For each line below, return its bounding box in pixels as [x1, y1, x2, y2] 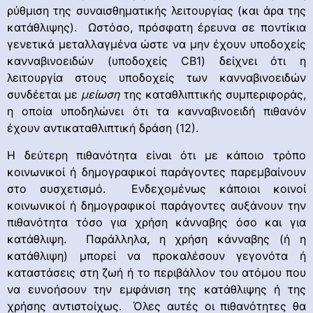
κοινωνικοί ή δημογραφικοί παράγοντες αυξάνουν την [7, 198, 306, 212]
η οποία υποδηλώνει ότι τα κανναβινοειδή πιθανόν [7, 104, 306, 119]
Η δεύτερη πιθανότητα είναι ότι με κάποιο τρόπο [7, 147, 306, 162]
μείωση [81, 87, 120, 102]
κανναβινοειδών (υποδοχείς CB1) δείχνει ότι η [7, 54, 306, 68]
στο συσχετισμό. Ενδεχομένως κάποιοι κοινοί [7, 181, 306, 196]
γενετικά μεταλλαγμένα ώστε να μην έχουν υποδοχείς [7, 37, 306, 52]
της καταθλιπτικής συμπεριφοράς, [119, 87, 307, 102]
